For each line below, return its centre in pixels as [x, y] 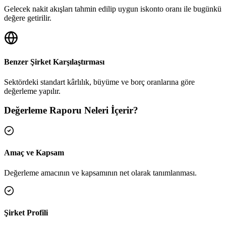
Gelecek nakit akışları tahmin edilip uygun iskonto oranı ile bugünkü [113, 9]
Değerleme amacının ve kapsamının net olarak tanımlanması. [100, 173]
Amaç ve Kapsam [34, 153]
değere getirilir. [28, 18]
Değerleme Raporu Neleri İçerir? [71, 110]
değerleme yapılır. [32, 91]
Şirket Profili [26, 212]
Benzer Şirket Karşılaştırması [54, 62]
